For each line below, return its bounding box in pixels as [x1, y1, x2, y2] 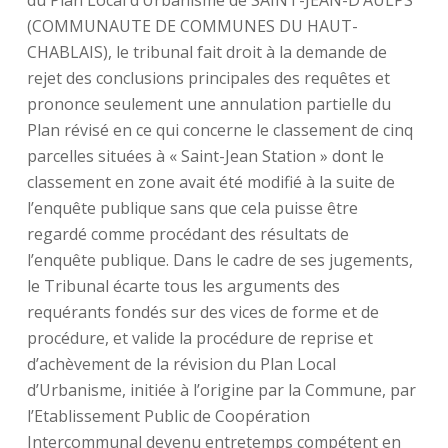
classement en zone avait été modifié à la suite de [26, 171, 395, 193]
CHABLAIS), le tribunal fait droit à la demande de [26, 41, 387, 63]
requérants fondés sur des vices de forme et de [26, 301, 379, 323]
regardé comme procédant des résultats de [26, 223, 349, 245]
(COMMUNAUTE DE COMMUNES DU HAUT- [26, 15, 358, 37]
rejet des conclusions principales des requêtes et [26, 67, 390, 89]
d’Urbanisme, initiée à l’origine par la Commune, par [26, 379, 416, 401]
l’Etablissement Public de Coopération [26, 405, 310, 427]
